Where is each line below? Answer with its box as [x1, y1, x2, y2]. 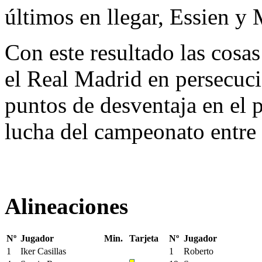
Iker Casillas [20, 246, 66, 256]
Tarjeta [129, 233, 158, 243]
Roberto [184, 246, 213, 256]
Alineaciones [5, 193, 128, 219]
